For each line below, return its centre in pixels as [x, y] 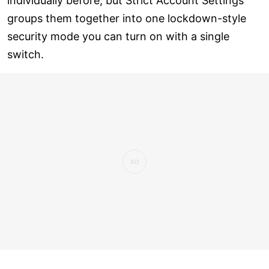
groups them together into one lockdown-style [127, 18]
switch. [26, 54]
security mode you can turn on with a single [118, 36]
